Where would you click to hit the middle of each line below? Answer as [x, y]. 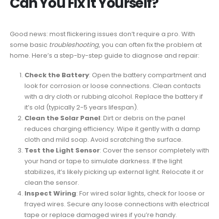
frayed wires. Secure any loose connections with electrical [117, 204]
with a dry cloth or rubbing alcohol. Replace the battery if [113, 97]
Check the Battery [56, 75]
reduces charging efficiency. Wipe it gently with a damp [112, 129]
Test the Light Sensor [62, 151]
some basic [29, 44]
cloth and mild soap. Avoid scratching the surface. [103, 140]
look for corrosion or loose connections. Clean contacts [112, 86]
